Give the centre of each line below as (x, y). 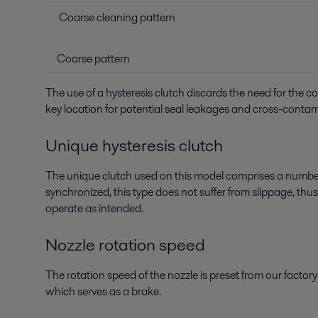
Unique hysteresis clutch (134, 145)
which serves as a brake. (103, 291)
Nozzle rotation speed (125, 245)
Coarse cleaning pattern (116, 17)
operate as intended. (94, 208)
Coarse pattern (93, 59)
